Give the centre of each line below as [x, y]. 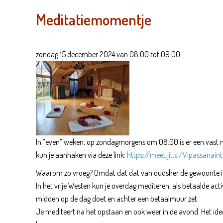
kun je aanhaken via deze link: [81, 155]
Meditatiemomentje [94, 19]
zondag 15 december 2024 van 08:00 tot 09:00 [108, 54]
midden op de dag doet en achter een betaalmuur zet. [117, 198]
